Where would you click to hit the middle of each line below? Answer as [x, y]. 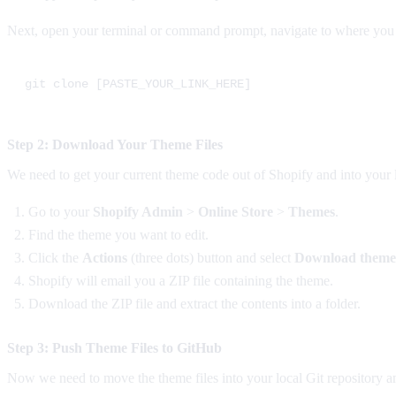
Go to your [61, 211]
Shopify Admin [138, 211]
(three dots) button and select [211, 257]
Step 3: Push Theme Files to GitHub [114, 347]
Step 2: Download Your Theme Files [115, 144]
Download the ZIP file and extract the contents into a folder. [194, 303]
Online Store [236, 211]
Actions [105, 257]
